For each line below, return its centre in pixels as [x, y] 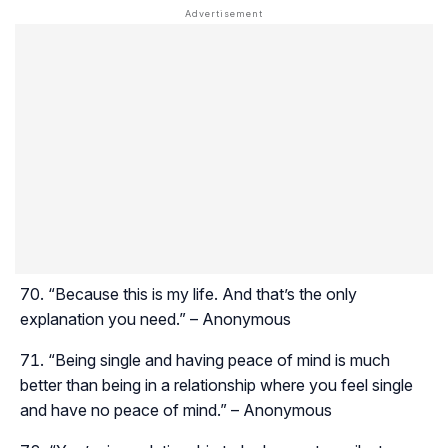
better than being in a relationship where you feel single [216, 385]
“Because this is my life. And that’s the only [202, 294]
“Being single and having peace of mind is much [219, 360]
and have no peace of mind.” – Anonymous [176, 410]
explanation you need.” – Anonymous [155, 319]
